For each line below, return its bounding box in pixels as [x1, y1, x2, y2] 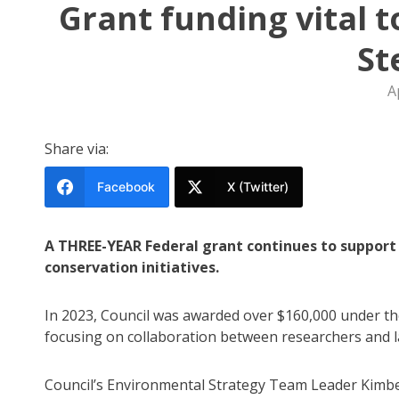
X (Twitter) [227, 179, 289, 195]
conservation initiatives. [45, 257, 219, 278]
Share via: [45, 139, 109, 159]
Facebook [97, 179, 155, 195]
